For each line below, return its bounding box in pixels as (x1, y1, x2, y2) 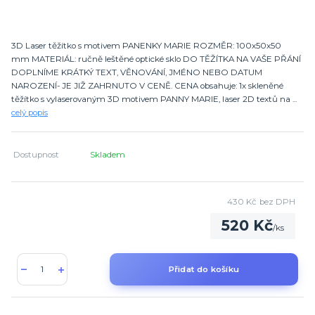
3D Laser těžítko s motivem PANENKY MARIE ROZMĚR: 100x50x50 (11, 40, 281, 51)
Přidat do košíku (168, 264, 240, 274)
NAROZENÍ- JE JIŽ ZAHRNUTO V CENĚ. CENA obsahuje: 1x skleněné (11, 80, 283, 91)
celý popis (11, 107, 48, 117)
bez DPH (259, 196, 295, 207)
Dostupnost (13, 149, 60, 160)
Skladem (90, 149, 126, 160)
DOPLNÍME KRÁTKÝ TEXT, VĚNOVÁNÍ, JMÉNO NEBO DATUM (11, 67, 262, 77)
